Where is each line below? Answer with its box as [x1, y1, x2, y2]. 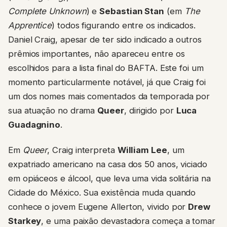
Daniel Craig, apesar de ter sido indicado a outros [8, 34, 202, 45]
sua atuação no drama [8, 105, 98, 116]
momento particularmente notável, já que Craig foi [8, 77, 206, 87]
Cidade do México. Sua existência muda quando [8, 187, 196, 198]
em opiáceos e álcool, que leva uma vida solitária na [8, 173, 211, 184]
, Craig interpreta [47, 145, 118, 156]
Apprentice [8, 20, 52, 30]
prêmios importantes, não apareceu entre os [8, 48, 185, 59]
